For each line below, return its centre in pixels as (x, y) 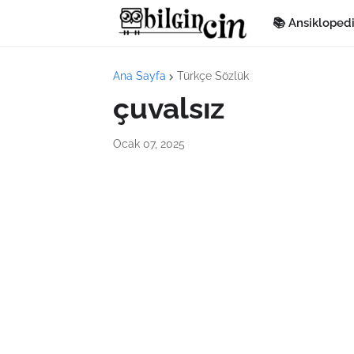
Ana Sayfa (139, 76)
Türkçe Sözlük (213, 76)
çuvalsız (169, 108)
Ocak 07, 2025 (149, 144)
